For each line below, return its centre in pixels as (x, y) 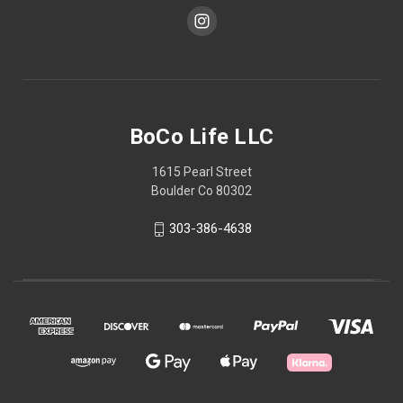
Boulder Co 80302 (201, 191)
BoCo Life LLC (201, 137)
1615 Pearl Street (201, 172)
